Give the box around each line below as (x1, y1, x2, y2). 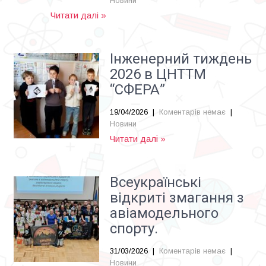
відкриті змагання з (110, 189, 244, 206)
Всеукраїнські (110, 174, 201, 191)
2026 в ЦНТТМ (110, 66, 206, 83)
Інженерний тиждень (110, 50, 252, 67)
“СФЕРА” (110, 81, 165, 98)
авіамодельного (110, 205, 218, 221)
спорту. (110, 220, 158, 237)
